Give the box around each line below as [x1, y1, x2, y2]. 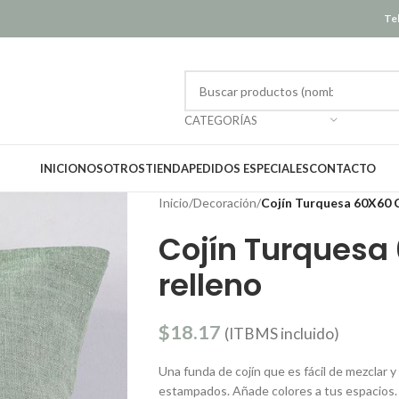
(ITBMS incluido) [224, 324, 339, 343]
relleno [158, 264, 262, 306]
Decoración [192, 195, 256, 210]
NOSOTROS [77, 161, 145, 175]
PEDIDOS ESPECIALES [189, 161, 309, 175]
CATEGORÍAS [184, 113, 257, 127]
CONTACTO [309, 161, 376, 175]
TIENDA [145, 161, 189, 175]
